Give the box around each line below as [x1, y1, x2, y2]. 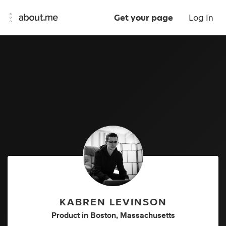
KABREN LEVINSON [59, 197, 167, 207]
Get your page [114, 12, 173, 24]
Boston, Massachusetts [90, 211, 175, 219]
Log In [189, 12, 213, 24]
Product [51, 211, 80, 219]
